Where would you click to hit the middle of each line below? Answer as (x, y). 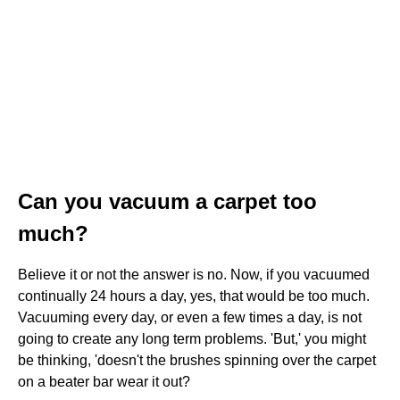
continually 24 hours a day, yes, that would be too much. (194, 296)
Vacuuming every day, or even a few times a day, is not (190, 317)
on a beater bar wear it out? (104, 381)
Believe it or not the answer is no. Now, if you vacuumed (194, 274)
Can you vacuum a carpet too (167, 201)
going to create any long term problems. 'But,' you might (192, 338)
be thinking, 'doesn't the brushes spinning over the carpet (197, 360)
